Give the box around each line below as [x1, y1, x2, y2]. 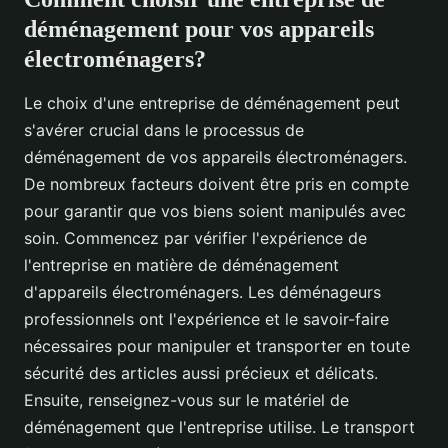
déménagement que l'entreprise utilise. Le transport [24, 417, 415, 438]
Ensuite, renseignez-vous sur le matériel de [24, 390, 349, 411]
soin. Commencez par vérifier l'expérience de [24, 228, 367, 249]
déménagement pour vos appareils [24, 16, 374, 43]
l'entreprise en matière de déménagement [24, 255, 339, 276]
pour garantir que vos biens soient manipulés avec [24, 201, 406, 222]
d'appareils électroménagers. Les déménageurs [24, 282, 381, 303]
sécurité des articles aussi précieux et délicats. [24, 363, 378, 384]
